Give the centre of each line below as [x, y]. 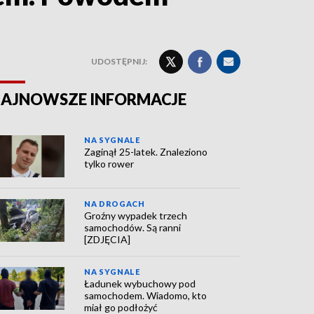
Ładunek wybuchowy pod [140, 284]
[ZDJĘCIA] [108, 240]
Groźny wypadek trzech [136, 216]
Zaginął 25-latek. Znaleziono [146, 152]
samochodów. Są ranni [133, 228]
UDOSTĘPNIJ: [119, 61]
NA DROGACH [115, 204]
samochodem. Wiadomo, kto [146, 296]
